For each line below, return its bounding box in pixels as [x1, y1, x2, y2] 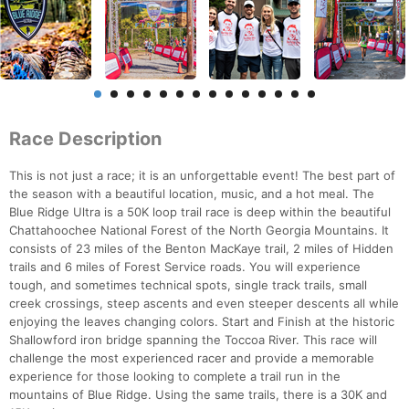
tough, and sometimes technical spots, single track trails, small [9, 278, 367, 293]
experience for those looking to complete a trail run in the [9, 369, 341, 384]
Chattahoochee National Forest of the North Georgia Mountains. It [9, 223, 389, 238]
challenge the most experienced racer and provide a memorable [9, 351, 374, 366]
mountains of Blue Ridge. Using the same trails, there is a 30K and [9, 387, 387, 403]
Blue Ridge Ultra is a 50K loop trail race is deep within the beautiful [9, 204, 391, 220]
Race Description [9, 128, 162, 151]
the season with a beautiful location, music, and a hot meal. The [9, 186, 374, 202]
